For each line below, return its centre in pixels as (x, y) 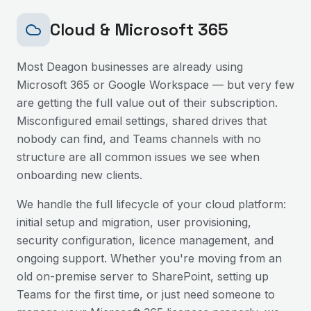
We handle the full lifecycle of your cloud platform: (151, 204)
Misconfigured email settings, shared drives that (142, 121)
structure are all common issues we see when (138, 157)
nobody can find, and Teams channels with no (139, 139)
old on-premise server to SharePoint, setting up (143, 276)
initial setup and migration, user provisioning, (134, 222)
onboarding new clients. (79, 175)
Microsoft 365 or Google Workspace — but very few (155, 85)
